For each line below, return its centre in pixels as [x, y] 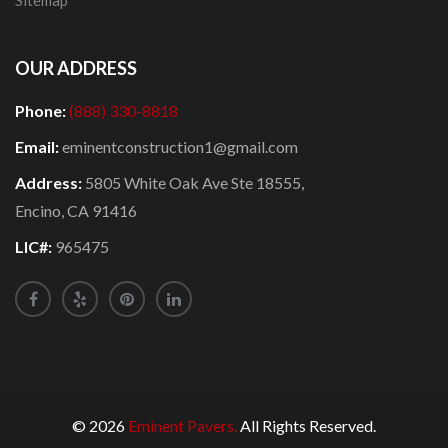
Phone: [42, 111]
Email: [38, 147]
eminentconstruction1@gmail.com [180, 147]
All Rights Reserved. [306, 426]
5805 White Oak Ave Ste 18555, [194, 183]
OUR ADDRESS [76, 68]
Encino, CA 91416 [76, 211]
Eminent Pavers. [182, 426]
